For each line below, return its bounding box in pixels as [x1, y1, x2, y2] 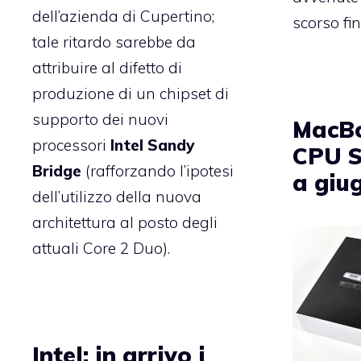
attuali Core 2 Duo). [32, 239, 170, 259]
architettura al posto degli [32, 213, 218, 233]
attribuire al [32, 58, 119, 78]
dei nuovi [98, 110, 168, 130]
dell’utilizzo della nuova [32, 187, 201, 207]
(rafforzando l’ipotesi [81, 161, 234, 181]
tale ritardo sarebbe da [32, 32, 196, 52]
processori [32, 135, 110, 156]
